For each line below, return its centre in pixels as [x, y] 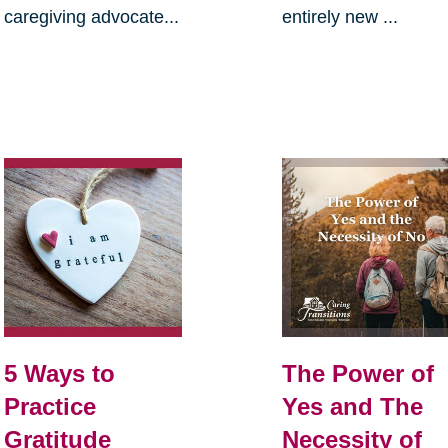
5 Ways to [59, 374]
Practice [49, 407]
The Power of [358, 374]
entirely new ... [340, 17]
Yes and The [353, 407]
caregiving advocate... [91, 17]
